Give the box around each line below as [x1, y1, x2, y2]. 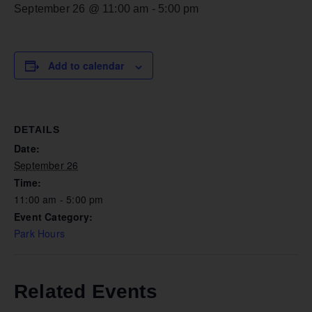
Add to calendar [48, 58, 124, 73]
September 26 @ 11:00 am [14, 3, 149, 15]
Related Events [14, 281, 157, 303]
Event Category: [14, 210, 93, 224]
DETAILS [14, 124, 60, 136]
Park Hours [14, 226, 65, 241]
